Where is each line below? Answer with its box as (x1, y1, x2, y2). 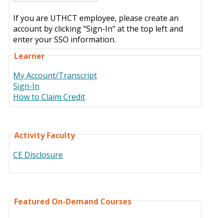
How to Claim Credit (13, 91, 86, 103)
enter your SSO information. (13, 34, 116, 45)
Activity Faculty (14, 129, 75, 141)
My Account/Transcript (13, 70, 97, 81)
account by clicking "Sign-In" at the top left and (13, 23, 183, 34)
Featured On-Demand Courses (14, 196, 132, 207)
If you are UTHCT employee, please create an (13, 12, 179, 23)
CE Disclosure (13, 149, 63, 160)
